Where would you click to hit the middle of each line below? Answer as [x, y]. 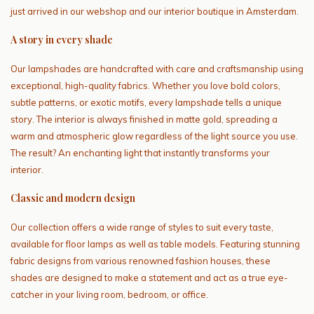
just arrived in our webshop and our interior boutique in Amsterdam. [155, 11]
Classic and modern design [73, 198]
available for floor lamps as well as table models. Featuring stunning [155, 244]
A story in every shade [62, 39]
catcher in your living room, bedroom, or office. [109, 294]
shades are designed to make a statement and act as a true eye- [149, 277]
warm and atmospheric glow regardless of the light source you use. [154, 136]
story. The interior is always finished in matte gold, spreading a [144, 119]
